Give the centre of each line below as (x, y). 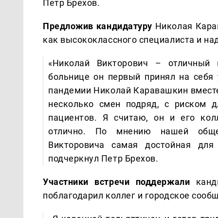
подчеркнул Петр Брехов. (103, 158)
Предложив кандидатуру (99, 26)
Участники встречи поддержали (117, 182)
